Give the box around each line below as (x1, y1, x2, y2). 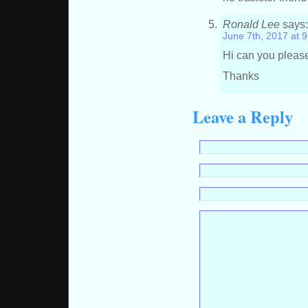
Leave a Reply (192, 104, 293, 129)
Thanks (223, 69, 260, 82)
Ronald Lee (223, 17, 280, 30)
